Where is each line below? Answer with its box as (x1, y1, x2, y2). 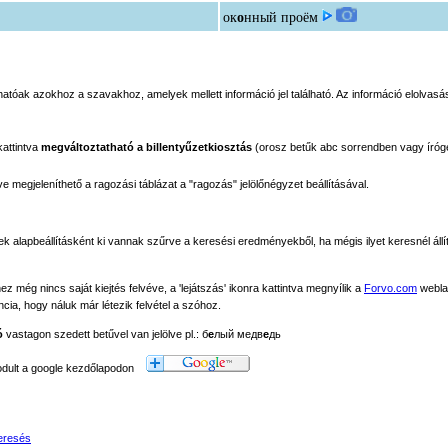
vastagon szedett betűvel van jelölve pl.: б (3, 328, 208, 340)
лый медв (214, 328, 263, 340)
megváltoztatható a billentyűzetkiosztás (41, 141, 252, 153)
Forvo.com (364, 282, 417, 294)
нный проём (244, 10, 318, 25)
